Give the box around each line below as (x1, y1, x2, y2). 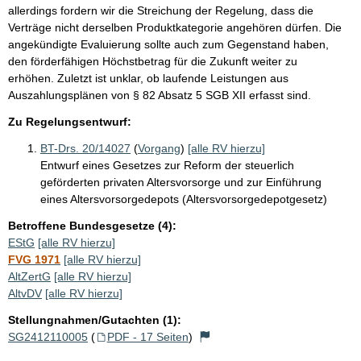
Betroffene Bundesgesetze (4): (8, 218, 176, 232)
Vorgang (138, 141, 180, 155)
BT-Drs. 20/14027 (40, 141, 131, 155)
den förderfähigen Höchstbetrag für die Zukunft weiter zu (8, 54, 297, 68)
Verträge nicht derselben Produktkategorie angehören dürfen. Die (8, 20, 342, 34)
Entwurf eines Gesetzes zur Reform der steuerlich (40, 158, 294, 172)
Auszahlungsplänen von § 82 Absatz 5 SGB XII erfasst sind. (8, 88, 311, 102)
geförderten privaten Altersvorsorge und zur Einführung (40, 175, 322, 189)
